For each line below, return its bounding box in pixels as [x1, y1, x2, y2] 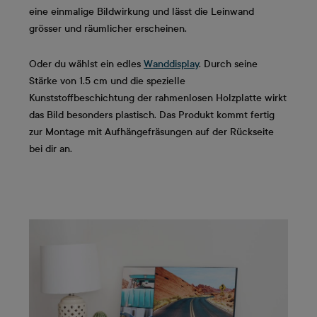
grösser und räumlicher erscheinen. [29, 23, 187, 35]
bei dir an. [29, 142, 72, 155]
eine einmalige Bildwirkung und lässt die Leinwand [29, 6, 254, 18]
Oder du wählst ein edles [29, 57, 144, 70]
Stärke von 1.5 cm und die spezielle [29, 74, 185, 87]
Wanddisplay [144, 57, 199, 70]
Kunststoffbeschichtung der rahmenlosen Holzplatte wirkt [29, 91, 287, 104]
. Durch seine [199, 57, 258, 70]
